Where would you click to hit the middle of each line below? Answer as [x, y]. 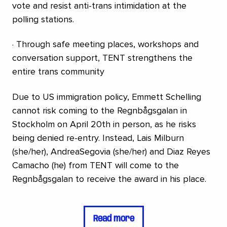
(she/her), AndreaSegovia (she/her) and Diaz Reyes [111, 151]
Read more [113, 219]
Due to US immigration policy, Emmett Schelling [107, 97]
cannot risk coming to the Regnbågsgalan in [100, 110]
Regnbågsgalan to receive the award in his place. [109, 179]
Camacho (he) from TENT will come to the [96, 165]
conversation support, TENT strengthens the [102, 58]
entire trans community [58, 72]
